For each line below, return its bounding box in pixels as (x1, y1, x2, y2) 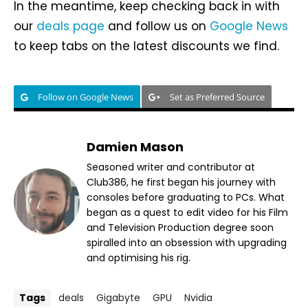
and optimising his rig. (87, 250, 190, 265)
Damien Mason (87, 137, 184, 155)
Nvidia (184, 290, 212, 305)
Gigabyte (96, 290, 140, 305)
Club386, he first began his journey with (87, 175, 276, 189)
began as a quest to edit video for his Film (87, 205, 288, 219)
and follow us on (104, 17, 210, 34)
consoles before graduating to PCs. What (87, 190, 285, 204)
